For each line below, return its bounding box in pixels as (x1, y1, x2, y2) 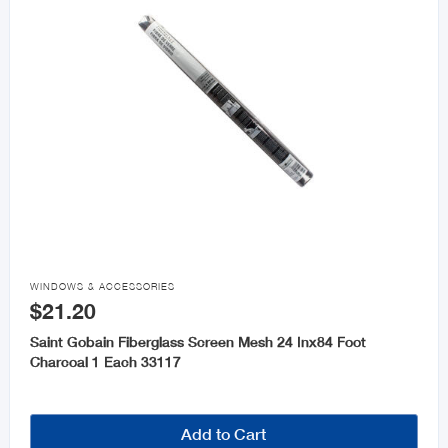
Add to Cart (181, 424, 267, 444)
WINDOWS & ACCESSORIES (29, 281, 175, 293)
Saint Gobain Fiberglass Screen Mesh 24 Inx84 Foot (29, 333, 366, 351)
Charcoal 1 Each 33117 (29, 353, 181, 371)
